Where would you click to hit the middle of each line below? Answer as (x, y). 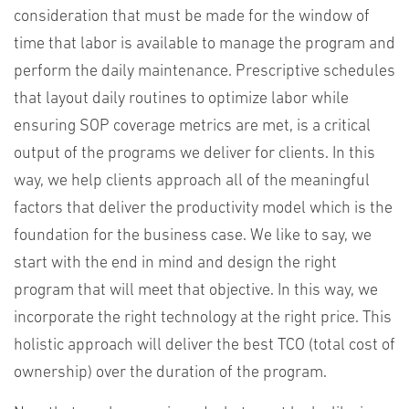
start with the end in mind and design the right (175, 263)
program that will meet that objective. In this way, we (196, 291)
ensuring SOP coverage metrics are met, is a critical (192, 126)
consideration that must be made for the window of (192, 17)
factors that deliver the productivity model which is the (203, 209)
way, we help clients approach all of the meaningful (192, 181)
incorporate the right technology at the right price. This (203, 318)
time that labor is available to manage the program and (204, 44)
